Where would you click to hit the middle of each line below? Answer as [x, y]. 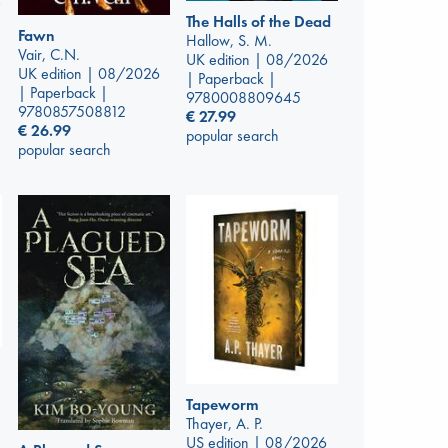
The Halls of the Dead [258, 22]
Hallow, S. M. [229, 41]
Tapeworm [222, 404]
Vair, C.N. [49, 54]
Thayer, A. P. [224, 423]
